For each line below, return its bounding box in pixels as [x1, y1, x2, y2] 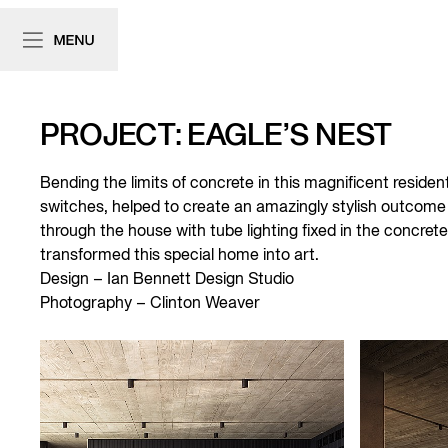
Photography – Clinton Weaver [40, 297, 264, 311]
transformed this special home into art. [40, 249, 319, 263]
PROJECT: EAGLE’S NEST [40, 124, 392, 151]
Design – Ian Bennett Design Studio [40, 273, 298, 287]
